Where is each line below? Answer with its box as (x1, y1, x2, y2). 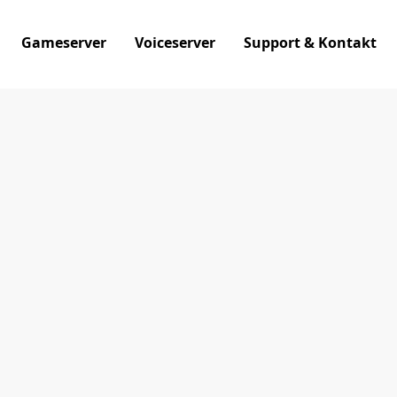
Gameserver (20, 33, 106, 52)
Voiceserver (134, 33, 215, 52)
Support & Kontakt (243, 33, 377, 52)
